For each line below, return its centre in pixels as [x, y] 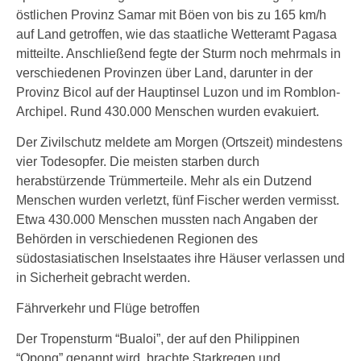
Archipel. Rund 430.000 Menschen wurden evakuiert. [168, 112]
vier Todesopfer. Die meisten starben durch [138, 162]
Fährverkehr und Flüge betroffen [108, 308]
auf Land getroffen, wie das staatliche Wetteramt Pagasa [176, 34]
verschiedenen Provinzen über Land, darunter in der [164, 73]
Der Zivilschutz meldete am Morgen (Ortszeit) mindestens [179, 142]
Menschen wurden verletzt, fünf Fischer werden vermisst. [178, 200]
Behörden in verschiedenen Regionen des [137, 239]
